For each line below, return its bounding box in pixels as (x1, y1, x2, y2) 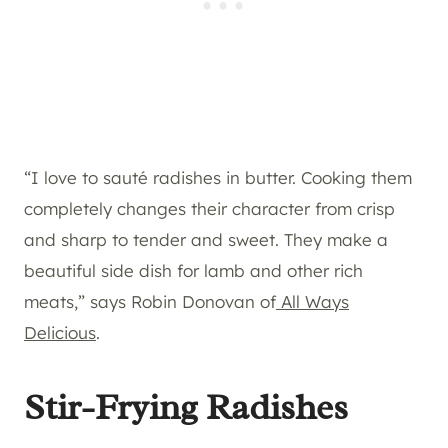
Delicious (24, 322, 96, 344)
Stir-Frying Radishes (24, 384, 348, 431)
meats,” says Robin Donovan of (24, 291, 276, 313)
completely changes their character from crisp (24, 198, 395, 220)
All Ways (276, 291, 349, 313)
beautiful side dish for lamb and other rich (24, 260, 363, 282)
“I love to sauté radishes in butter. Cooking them (24, 167, 412, 189)
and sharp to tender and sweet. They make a (24, 229, 388, 251)
